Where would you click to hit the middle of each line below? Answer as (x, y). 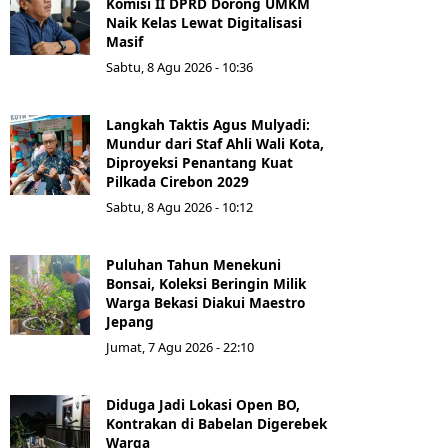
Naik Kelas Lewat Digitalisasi (204, 23)
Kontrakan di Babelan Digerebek (216, 424)
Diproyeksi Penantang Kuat (199, 163)
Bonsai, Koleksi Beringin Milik (206, 284)
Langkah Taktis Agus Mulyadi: (208, 125)
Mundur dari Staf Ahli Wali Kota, (215, 144)
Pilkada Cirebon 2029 (177, 182)
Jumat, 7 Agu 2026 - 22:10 (180, 347)
